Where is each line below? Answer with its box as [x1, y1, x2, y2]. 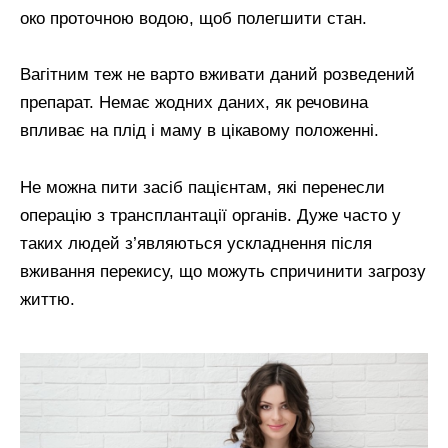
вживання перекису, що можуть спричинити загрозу [20, 262, 426, 282]
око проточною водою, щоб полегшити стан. [20, 8, 367, 28]
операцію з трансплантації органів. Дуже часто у [20, 206, 401, 226]
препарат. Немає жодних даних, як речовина [20, 93, 368, 113]
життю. [20, 290, 75, 310]
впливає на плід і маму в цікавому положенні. [20, 121, 379, 141]
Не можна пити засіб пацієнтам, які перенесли [20, 178, 385, 198]
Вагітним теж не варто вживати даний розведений [20, 65, 415, 85]
